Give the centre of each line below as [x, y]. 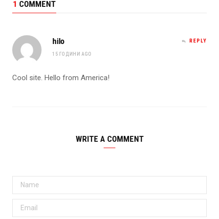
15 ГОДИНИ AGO [72, 54]
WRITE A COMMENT [109, 139]
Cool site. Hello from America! [61, 77]
